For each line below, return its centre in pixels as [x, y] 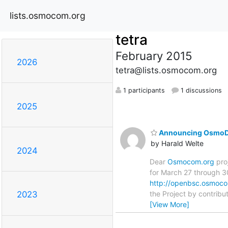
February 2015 [154, 55]
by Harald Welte [177, 143]
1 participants [143, 90]
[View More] [169, 204]
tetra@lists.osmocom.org [166, 70]
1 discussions [200, 90]
